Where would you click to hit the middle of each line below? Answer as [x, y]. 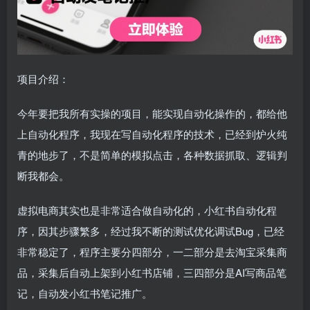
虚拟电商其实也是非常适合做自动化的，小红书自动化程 [147, 210]
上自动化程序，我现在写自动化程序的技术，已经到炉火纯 [152, 134]
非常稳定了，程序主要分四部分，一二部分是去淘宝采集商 [152, 251]
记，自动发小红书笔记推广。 [85, 293]
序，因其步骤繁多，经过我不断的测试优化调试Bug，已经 [151, 230]
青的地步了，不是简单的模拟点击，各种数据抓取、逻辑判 [152, 154]
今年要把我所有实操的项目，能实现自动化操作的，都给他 [152, 113]
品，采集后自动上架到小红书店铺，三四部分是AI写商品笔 [152, 272]
